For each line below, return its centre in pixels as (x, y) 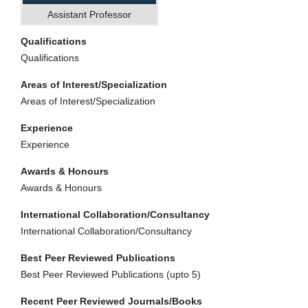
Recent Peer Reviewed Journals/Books (111, 301)
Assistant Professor (89, 14)
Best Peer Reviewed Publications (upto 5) (111, 274)
